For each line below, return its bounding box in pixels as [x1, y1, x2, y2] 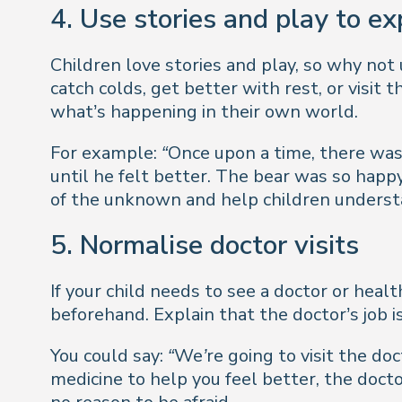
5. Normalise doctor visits [50, 227, 359, 265]
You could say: [50, 343, 168, 368]
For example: [50, 141, 162, 166]
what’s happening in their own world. [50, 100, 358, 125]
